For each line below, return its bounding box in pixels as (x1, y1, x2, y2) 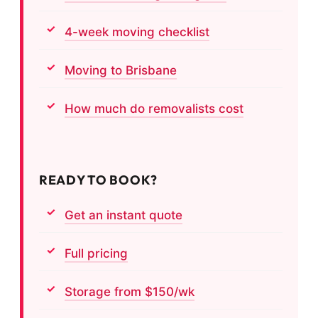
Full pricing (65, 246, 128, 261)
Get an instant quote (65, 207, 182, 222)
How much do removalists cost (65, 101, 243, 116)
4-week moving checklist (65, 24, 209, 39)
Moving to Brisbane (65, 62, 177, 77)
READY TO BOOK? (39, 171, 158, 188)
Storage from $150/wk (65, 284, 194, 299)
